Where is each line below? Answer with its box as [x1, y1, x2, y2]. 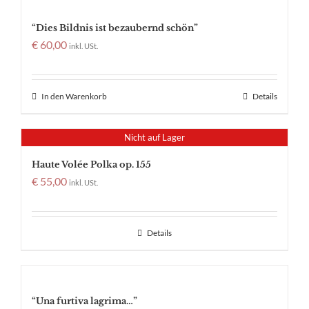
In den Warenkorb [41, 91, 107, 102]
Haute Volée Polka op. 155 [32, 159, 151, 171]
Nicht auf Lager [124, 132, 185, 143]
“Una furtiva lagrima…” [32, 295, 137, 308]
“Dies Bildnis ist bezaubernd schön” [32, 22, 198, 34]
